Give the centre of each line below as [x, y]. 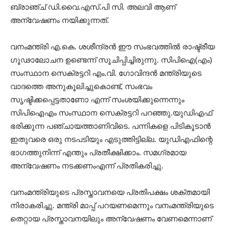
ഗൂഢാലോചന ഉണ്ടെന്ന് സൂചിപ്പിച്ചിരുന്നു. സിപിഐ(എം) [111, 60]
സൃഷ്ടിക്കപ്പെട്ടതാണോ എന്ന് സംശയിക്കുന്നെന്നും [97, 99]
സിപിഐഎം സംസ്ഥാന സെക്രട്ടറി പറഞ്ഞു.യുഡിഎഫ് [111, 112]
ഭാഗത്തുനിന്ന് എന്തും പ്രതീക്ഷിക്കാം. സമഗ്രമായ [98, 152]
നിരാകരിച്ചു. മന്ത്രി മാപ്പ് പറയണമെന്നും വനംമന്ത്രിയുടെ [112, 205]
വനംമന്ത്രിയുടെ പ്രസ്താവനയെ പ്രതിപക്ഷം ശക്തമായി [110, 192]
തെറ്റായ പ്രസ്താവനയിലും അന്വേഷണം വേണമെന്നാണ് [111, 218]
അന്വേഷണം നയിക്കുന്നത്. [60, 20]
